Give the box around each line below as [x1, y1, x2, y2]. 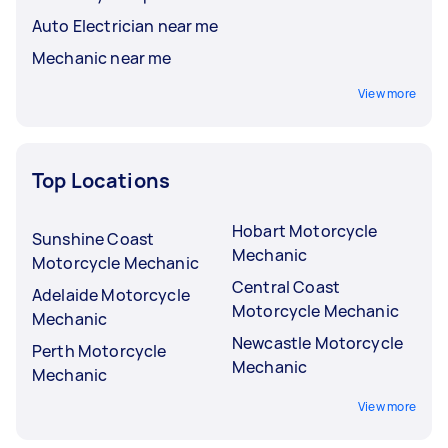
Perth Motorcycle [32, 339, 167, 362]
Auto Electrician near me [32, 14, 219, 37]
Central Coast [232, 275, 340, 298]
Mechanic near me [32, 46, 172, 69]
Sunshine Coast [32, 227, 155, 250]
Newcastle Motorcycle [232, 331, 403, 354]
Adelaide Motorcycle [32, 283, 190, 306]
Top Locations [32, 166, 170, 194]
